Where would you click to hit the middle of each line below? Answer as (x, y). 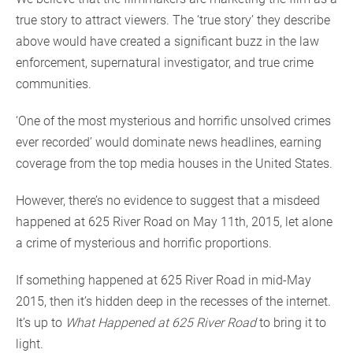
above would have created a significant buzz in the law (167, 41)
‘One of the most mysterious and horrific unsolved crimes (173, 121)
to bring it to (291, 322)
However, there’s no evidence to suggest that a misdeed (168, 200)
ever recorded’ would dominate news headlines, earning (169, 142)
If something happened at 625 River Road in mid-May (163, 280)
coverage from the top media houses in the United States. (176, 163)
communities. (55, 84)
